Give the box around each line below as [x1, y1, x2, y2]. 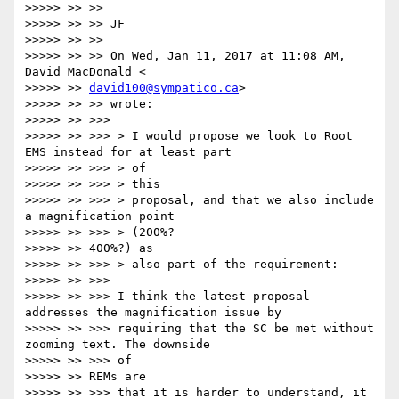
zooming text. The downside [25, 338, 210, 352]
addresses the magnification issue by [25, 305, 281, 320]
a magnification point [25, 209, 175, 224]
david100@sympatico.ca [89, 81, 239, 95]
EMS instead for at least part [25, 145, 232, 159]
